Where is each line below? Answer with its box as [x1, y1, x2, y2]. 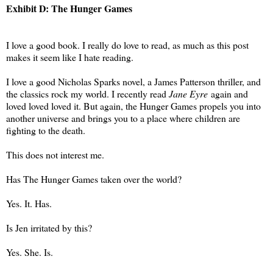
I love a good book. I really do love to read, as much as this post [6, 38, 249, 51]
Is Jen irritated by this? [6, 221, 92, 234]
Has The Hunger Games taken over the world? [6, 172, 182, 185]
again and [208, 87, 248, 100]
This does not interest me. [6, 147, 104, 161]
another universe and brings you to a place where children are [6, 111, 240, 124]
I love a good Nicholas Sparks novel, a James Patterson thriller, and [6, 74, 261, 88]
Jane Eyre [169, 87, 208, 100]
